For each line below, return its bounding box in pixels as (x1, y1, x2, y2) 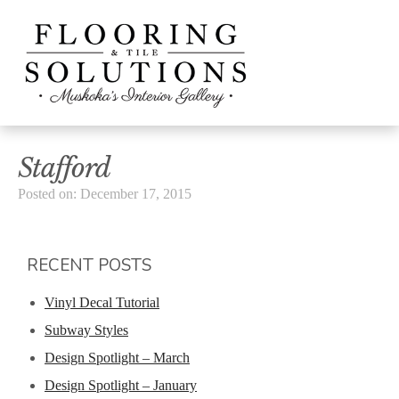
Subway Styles (45, 322, 128, 338)
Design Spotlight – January (45, 377, 197, 393)
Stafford (18, 151, 110, 184)
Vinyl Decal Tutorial (45, 294, 159, 310)
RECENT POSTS (27, 253, 151, 277)
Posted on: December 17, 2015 (18, 185, 191, 201)
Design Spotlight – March (45, 349, 190, 365)
